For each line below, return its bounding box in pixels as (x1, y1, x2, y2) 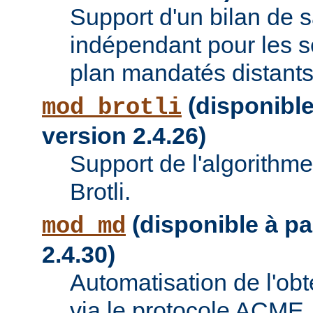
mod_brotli (42, 94, 182, 122)
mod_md (42, 213, 126, 240)
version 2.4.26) (42, 122, 206, 150)
